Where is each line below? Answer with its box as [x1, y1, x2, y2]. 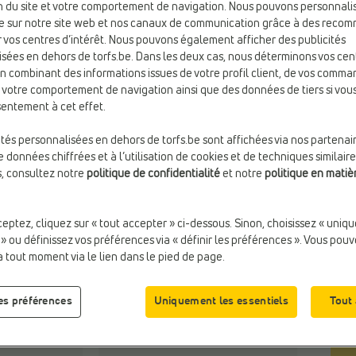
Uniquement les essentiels [153, 296, 288, 308]
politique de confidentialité [87, 168, 220, 180]
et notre [220, 168, 265, 180]
